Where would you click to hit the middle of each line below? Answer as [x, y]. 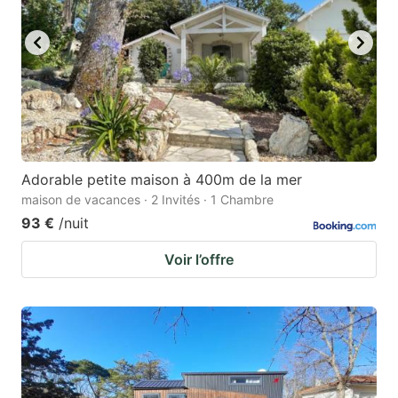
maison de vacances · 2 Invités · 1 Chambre [147, 199]
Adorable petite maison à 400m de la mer [162, 179]
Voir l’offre [199, 259]
